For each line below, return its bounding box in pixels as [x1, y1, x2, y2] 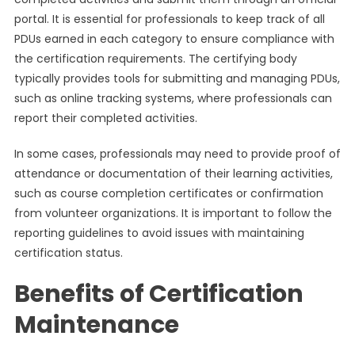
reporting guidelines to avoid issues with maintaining [13, 225, 304, 241]
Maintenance [13, 308, 179, 342]
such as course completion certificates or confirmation [13, 185, 323, 201]
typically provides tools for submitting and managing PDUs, [13, 71, 340, 86]
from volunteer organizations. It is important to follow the [13, 205, 332, 221]
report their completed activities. [13, 110, 197, 126]
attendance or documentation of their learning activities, [13, 166, 333, 181]
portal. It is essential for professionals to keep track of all [13, 11, 325, 27]
